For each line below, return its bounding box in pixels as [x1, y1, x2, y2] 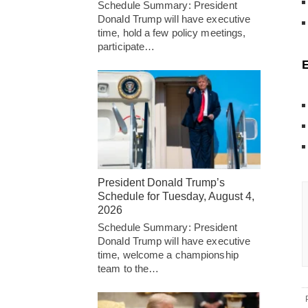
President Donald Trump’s [98, 177, 225, 189]
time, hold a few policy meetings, [98, 27, 246, 39]
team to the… [98, 263, 159, 275]
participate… [98, 41, 155, 53]
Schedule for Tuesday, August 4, [98, 190, 254, 203]
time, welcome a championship [98, 249, 239, 261]
